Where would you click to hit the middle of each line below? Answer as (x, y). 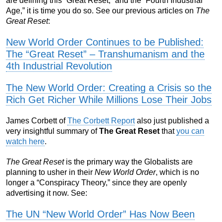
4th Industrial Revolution (59, 66)
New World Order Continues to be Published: (105, 42)
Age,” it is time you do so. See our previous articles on (101, 11)
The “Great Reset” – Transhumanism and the (105, 54)
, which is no (177, 172)
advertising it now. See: (47, 193)
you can (190, 131)
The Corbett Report (101, 121)
